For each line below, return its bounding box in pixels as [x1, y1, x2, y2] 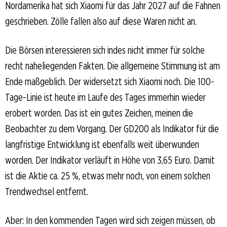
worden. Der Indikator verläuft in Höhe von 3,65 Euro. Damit [5, 154, 215, 166]
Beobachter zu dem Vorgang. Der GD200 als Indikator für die [5, 122, 219, 135]
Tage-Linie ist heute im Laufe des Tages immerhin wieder [5, 91, 206, 103]
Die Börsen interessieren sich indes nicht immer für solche [5, 44, 205, 56]
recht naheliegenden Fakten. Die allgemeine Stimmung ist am [5, 59, 220, 72]
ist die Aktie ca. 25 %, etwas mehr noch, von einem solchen [5, 169, 210, 182]
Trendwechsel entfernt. [5, 185, 88, 198]
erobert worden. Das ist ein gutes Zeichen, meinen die [5, 106, 193, 119]
